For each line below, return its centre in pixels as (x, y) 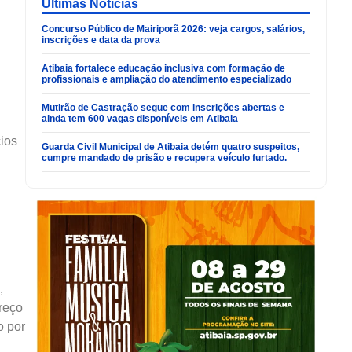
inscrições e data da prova (101, 40)
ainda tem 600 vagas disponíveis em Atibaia (140, 119)
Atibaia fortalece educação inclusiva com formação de (163, 69)
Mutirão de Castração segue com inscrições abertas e (163, 108)
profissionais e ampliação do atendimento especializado (167, 80)
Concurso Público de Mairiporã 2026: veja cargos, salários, (173, 29)
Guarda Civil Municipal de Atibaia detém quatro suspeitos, (170, 147)
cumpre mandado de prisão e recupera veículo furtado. (164, 158)
